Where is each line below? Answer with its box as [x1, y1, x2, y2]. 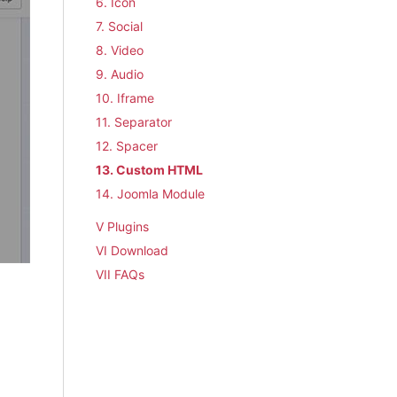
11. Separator [96, 114, 173, 129]
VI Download [96, 243, 169, 258]
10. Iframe [96, 90, 155, 105]
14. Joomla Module [96, 186, 206, 201]
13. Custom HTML [96, 162, 204, 177]
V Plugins [96, 219, 150, 234]
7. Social [96, 19, 144, 34]
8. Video [96, 43, 144, 58]
